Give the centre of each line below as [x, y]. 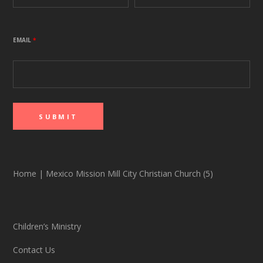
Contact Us [34, 250]
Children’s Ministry [47, 227]
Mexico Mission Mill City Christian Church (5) [129, 174]
